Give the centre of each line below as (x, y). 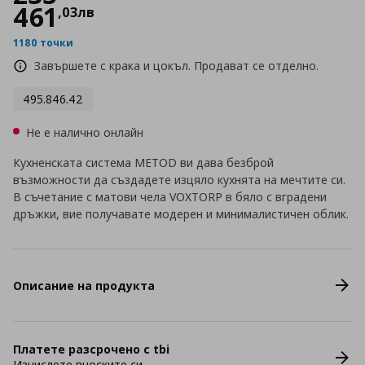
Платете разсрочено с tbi (91, 349)
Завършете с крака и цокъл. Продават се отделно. (176, 66)
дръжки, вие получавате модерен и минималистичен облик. (181, 214)
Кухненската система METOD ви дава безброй (143, 163)
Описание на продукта (84, 285)
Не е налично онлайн (85, 132)
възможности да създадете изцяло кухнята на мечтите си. (179, 180)
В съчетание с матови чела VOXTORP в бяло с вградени (170, 197)
